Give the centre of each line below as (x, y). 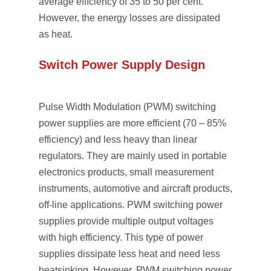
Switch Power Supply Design (122, 65)
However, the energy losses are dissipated (129, 18)
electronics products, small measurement (126, 172)
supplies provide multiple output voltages (126, 221)
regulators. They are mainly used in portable (133, 156)
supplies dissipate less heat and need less (129, 254)
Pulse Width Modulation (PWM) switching (127, 107)
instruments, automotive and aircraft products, (135, 188)
